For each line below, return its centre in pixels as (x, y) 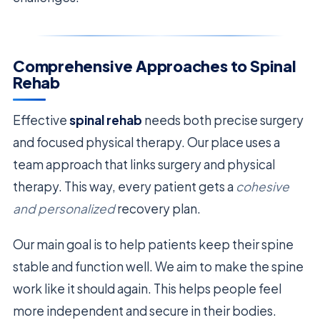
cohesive (262, 186)
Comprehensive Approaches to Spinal (155, 66)
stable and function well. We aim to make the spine (158, 266)
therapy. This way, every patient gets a (124, 186)
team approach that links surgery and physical (144, 164)
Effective (41, 120)
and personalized (64, 208)
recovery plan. (158, 208)
